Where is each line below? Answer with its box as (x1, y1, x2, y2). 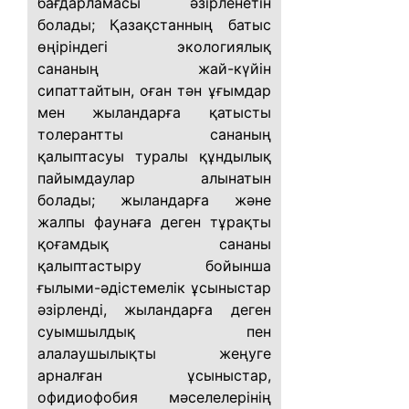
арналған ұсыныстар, (37, 366, 271, 384)
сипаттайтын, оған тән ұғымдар (37, 81, 271, 100)
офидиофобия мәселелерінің (37, 388, 271, 406)
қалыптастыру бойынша (37, 257, 271, 275)
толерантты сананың (37, 125, 271, 143)
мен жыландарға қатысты (37, 103, 271, 121)
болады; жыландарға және (37, 191, 271, 209)
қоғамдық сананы (37, 235, 271, 253)
